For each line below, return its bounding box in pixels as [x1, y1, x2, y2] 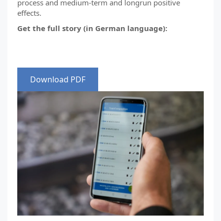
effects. [17, 8, 41, 18]
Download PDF [30, 74, 85, 85]
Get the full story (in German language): [17, 23, 167, 33]
